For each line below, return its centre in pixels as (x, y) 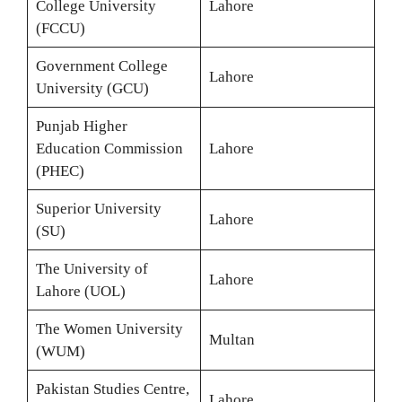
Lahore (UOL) (80, 291)
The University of (92, 269)
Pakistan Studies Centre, (112, 389)
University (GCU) (92, 88)
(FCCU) (60, 28)
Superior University (98, 209)
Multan (232, 340)
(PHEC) (60, 171)
